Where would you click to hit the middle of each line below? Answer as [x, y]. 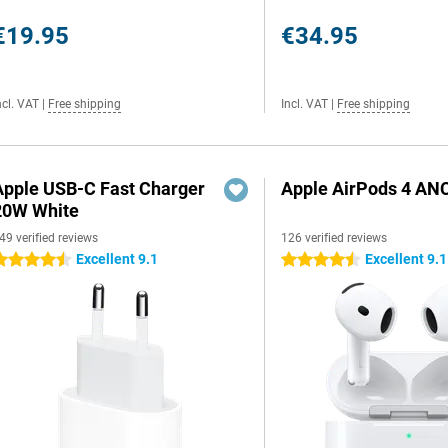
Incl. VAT [305, 104]
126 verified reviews [334, 238]
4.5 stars [309, 260]
